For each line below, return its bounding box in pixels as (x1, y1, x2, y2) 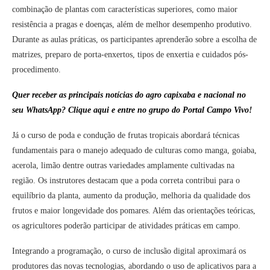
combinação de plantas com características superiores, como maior (12, 5, 237, 14)
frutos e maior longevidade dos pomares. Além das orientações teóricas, (12, 206, 256, 216)
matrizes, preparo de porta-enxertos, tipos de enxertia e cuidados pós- (12, 50, 248, 60)
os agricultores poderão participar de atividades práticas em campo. (12, 221, 240, 231)
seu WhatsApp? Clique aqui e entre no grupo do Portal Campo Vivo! (12, 105, 252, 115)
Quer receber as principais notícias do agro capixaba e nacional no (12, 90, 246, 100)
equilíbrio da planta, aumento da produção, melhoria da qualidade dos (12, 191, 250, 201)
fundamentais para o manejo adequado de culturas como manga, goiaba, (12, 146, 257, 155)
